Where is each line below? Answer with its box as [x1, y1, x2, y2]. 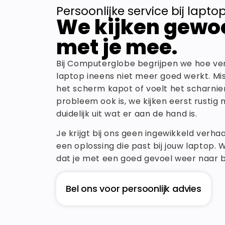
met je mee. [56, 33, 177, 61]
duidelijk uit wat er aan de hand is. [56, 107, 197, 120]
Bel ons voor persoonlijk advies [66, 182, 201, 195]
